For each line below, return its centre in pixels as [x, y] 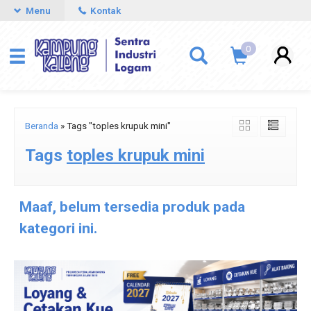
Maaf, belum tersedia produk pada [132, 207]
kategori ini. [58, 228]
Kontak [104, 10]
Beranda [42, 126]
